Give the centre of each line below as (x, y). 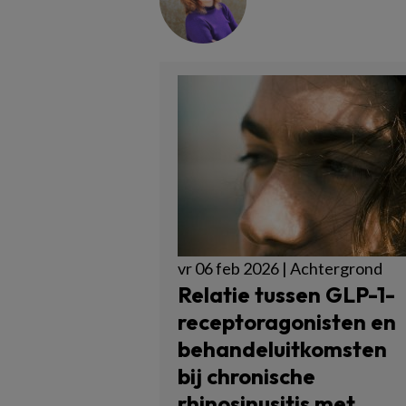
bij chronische (246, 376)
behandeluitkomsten (282, 349)
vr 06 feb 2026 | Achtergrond (280, 268)
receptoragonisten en (287, 322)
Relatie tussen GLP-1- (286, 295)
